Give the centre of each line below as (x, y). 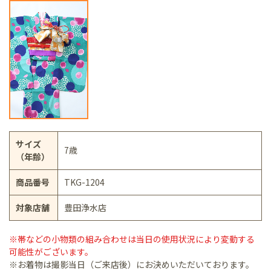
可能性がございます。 (51, 251)
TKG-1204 (84, 182)
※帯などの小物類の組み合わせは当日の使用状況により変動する (132, 239)
